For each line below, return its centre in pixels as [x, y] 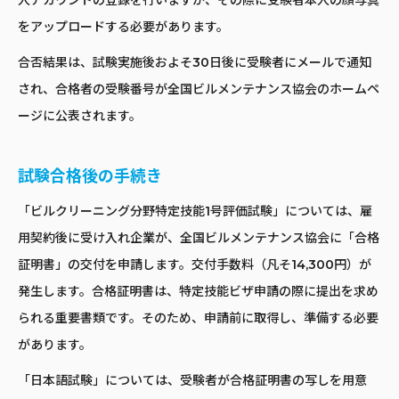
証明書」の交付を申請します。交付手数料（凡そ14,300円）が [195, 265]
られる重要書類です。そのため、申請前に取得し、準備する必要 [198, 318]
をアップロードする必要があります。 [123, 27]
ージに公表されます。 [80, 116]
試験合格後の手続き [90, 177]
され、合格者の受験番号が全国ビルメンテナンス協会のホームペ [199, 90]
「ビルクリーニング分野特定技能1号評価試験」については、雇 [195, 212]
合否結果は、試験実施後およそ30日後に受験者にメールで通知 [195, 63]
